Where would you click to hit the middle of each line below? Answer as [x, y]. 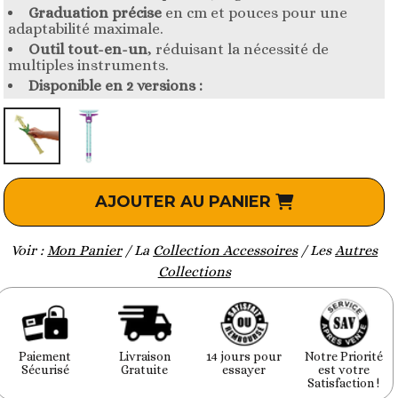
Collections [194, 271]
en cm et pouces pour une [257, 12]
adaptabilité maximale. [86, 28]
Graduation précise [97, 12]
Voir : [29, 250]
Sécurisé [45, 370]
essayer [244, 370]
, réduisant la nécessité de [239, 49]
